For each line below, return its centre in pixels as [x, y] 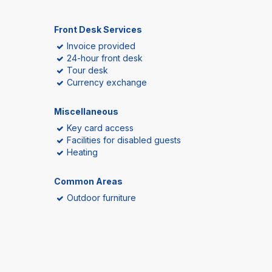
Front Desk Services [98, 29]
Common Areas [88, 181]
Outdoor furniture [101, 198]
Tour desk [87, 70]
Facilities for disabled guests [124, 140]
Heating [82, 152]
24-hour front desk [105, 58]
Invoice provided [101, 46]
